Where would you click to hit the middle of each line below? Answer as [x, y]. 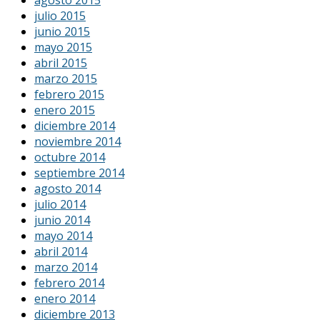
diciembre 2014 [75, 126]
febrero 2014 [69, 283]
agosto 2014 [67, 189]
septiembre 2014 [79, 173]
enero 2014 [65, 299]
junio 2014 [62, 220]
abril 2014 [61, 252]
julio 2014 [60, 205]
